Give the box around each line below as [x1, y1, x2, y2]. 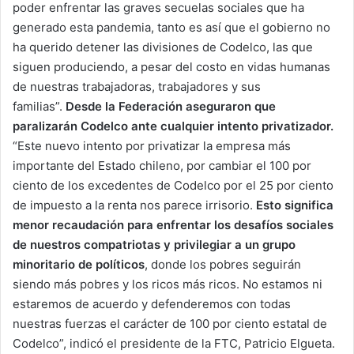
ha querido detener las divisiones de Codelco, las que [13, 39, 313, 55]
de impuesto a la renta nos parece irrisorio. [13, 197, 256, 213]
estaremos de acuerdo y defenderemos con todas [13, 296, 291, 311]
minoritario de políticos [13, 256, 145, 272]
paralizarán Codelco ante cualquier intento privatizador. [13, 118, 333, 134]
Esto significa [256, 197, 333, 213]
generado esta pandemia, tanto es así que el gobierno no [13, 19, 330, 35]
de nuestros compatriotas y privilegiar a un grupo [13, 236, 296, 252]
